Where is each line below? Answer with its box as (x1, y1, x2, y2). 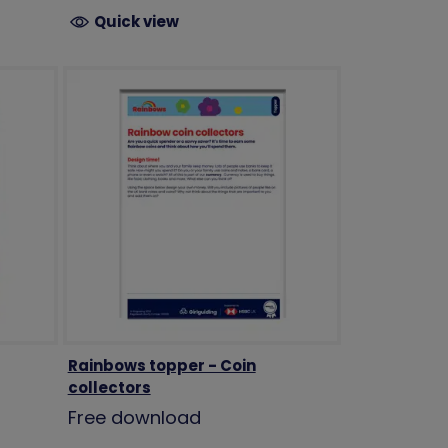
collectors (67, 376, 151, 398)
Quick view (93, 11, 179, 33)
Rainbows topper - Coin (67, 354, 256, 376)
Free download (67, 404, 201, 430)
